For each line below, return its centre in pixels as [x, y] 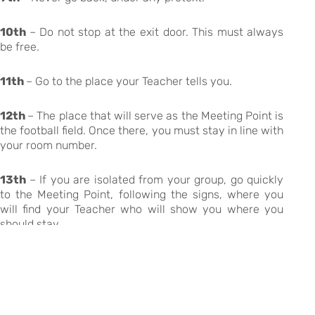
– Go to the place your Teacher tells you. [129, 82]
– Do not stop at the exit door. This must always [156, 32]
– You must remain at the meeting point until [157, 259]
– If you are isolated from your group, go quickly [156, 180]
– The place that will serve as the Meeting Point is [156, 116]
